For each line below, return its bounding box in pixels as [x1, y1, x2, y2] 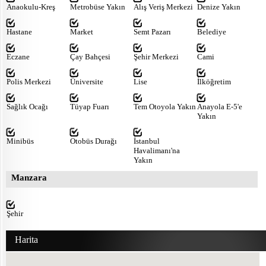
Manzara [11, 172, 47, 182]
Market [70, 27, 93, 36]
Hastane [7, 27, 32, 36]
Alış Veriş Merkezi [134, 2, 193, 11]
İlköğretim [197, 77, 231, 86]
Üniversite [70, 77, 103, 86]
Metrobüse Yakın [70, 2, 125, 11]
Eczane [7, 52, 30, 61]
